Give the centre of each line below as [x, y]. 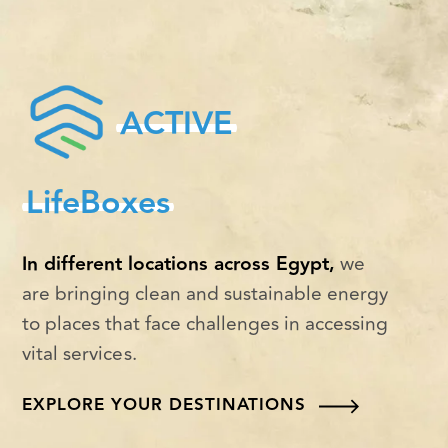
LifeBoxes [98, 203]
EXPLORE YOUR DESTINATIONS [167, 404]
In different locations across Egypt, [178, 263]
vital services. [79, 353]
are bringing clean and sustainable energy [205, 293]
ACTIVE [176, 124]
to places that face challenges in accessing [205, 323]
